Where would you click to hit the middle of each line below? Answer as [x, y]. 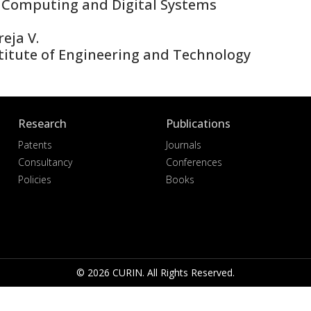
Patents [35, 145]
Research [43, 124]
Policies [35, 179]
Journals [183, 145]
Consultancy [45, 162]
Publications [198, 124]
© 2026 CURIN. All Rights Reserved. [155, 272]
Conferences [194, 162]
